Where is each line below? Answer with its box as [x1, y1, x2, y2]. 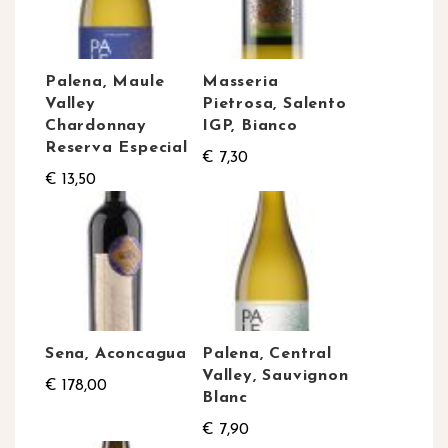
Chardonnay [45, 118, 148, 135]
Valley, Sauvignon [202, 368, 349, 385]
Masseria [202, 74, 279, 91]
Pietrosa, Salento [202, 96, 347, 113]
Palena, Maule [45, 74, 165, 91]
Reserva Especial [45, 140, 188, 157]
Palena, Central [202, 346, 333, 363]
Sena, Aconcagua [45, 346, 187, 363]
